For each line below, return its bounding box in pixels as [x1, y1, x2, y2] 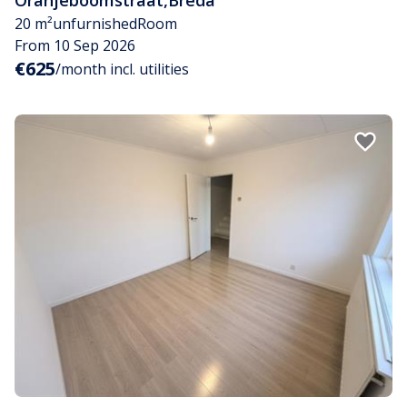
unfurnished [53, 13, 137, 34]
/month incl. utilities [55, 58, 189, 79]
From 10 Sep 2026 [15, 35, 135, 55]
